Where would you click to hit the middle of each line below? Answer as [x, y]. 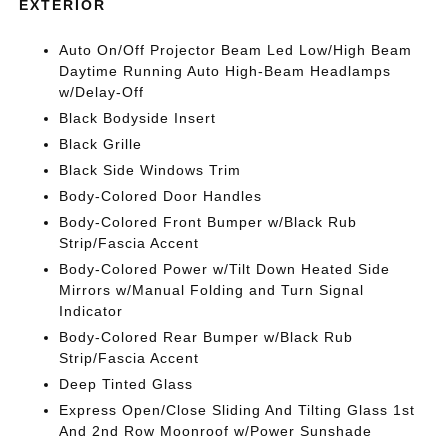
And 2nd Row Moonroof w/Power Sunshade [216, 431]
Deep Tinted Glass [126, 384]
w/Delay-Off [102, 92]
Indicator [91, 311]
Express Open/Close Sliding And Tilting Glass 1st [237, 410]
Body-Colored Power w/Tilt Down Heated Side [225, 269]
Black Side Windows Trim [150, 170]
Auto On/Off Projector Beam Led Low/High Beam [236, 50]
